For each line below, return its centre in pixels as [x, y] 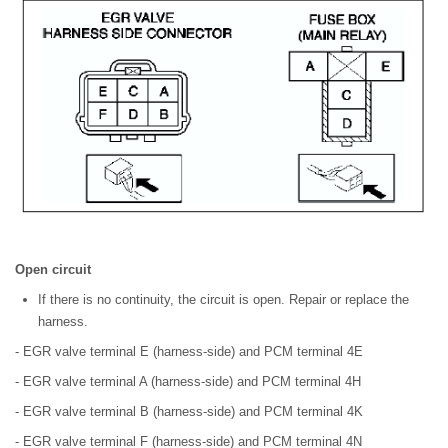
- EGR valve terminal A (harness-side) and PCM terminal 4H [188, 381]
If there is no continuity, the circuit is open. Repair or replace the [223, 299]
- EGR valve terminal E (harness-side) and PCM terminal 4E [189, 351]
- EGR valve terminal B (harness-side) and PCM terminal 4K [189, 411]
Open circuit [53, 269]
